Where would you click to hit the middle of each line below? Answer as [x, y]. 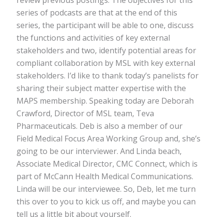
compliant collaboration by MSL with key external [106, 63]
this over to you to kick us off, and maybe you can [106, 201]
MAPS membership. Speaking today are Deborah [105, 101]
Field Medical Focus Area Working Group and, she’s [108, 138]
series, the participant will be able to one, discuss [105, 25]
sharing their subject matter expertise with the [101, 88]
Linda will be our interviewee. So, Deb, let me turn [106, 189]
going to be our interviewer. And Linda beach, [99, 151]
